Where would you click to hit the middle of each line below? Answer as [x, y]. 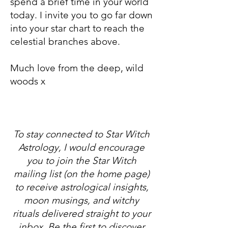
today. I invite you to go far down [81, 15]
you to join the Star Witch [81, 161]
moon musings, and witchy [81, 200]
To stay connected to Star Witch [81, 134]
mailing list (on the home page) [81, 174]
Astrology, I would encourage [81, 147]
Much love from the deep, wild [77, 68]
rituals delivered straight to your [81, 213]
